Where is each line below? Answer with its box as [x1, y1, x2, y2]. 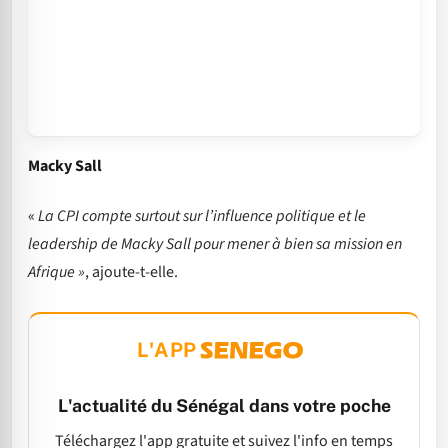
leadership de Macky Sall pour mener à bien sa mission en [28, 233, 402, 256]
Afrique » [28, 261, 85, 284]
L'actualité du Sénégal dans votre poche [57, 395, 391, 417]
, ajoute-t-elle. [85, 261, 178, 284]
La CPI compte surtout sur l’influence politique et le [38, 205, 366, 228]
